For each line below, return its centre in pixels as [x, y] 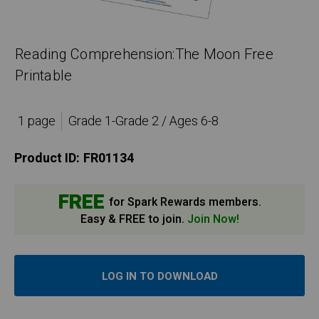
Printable [44, 76]
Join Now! [213, 220]
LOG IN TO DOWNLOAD [159, 277]
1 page [36, 122]
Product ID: [47, 159]
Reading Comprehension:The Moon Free [144, 55]
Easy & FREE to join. [134, 220]
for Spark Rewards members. [183, 203]
